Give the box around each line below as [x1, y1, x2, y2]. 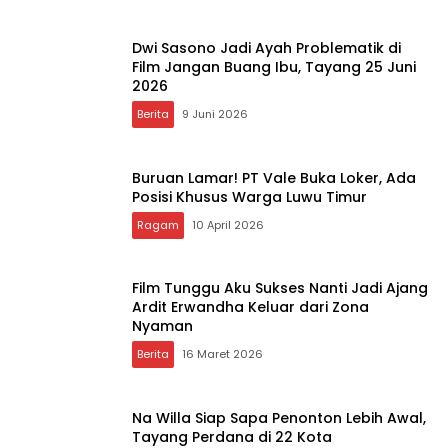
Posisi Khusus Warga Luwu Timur [132, 186, 367, 207]
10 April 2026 [192, 216, 264, 233]
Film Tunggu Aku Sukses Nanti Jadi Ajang [132, 278, 428, 299]
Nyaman [132, 316, 193, 337]
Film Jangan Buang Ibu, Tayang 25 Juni [132, 57, 416, 78]
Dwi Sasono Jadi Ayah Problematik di [132, 38, 401, 59]
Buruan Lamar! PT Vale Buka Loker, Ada [132, 167, 416, 188]
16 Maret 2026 [182, 346, 263, 363]
